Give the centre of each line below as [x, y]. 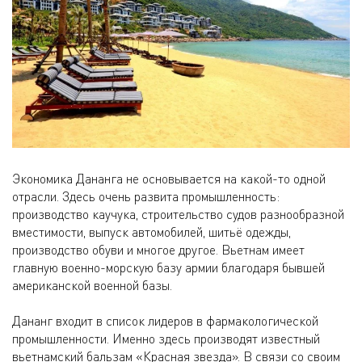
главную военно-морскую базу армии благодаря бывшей [168, 267]
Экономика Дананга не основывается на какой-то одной [169, 178]
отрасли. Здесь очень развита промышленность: [146, 196]
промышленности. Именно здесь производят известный [166, 338]
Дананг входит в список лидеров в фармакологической [165, 320]
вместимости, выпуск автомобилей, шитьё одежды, [152, 232]
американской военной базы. [92, 285]
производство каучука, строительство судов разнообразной [178, 214]
